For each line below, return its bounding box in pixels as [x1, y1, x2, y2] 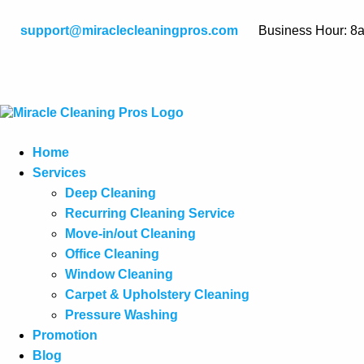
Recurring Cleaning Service [65, 206, 235, 220]
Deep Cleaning [65, 186, 156, 200]
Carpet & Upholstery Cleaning [65, 288, 249, 301]
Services [32, 166, 86, 180]
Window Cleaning [65, 267, 173, 281]
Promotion [32, 328, 97, 342]
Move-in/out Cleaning [65, 227, 196, 240]
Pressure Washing [65, 308, 178, 322]
